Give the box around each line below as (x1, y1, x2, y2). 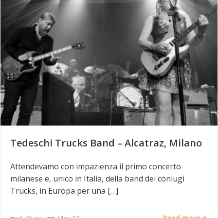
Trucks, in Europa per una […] (10, 185, 118, 196)
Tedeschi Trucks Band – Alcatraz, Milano (10, 136, 202, 149)
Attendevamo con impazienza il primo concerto (10, 161, 181, 172)
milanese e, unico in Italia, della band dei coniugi (10, 173, 184, 184)
